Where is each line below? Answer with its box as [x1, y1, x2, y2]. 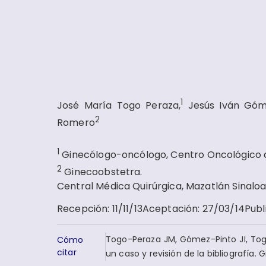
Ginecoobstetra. [64, 165, 142, 179]
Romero [57, 116, 95, 130]
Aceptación [142, 202, 198, 216]
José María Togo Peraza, [57, 99, 181, 113]
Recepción [57, 202, 108, 216]
